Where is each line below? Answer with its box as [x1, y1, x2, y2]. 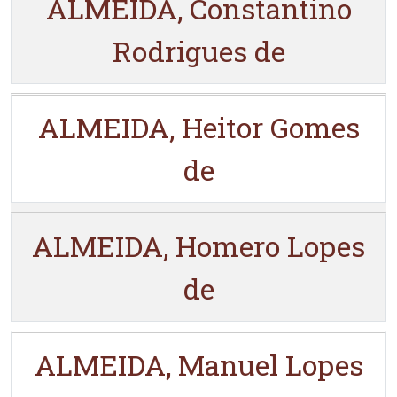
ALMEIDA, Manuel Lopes [34, 346, 363, 384]
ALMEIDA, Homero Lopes [32, 227, 365, 265]
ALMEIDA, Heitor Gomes [37, 108, 360, 146]
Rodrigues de [112, 32, 285, 70]
